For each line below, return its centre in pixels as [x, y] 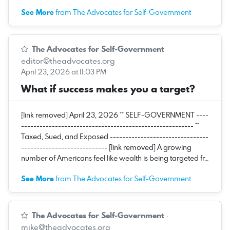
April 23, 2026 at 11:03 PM [64, 71]
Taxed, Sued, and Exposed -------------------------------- [115, 136]
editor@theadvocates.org [68, 60]
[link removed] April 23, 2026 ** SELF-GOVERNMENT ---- [115, 114]
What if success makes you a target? [108, 89]
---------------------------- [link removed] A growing [106, 147]
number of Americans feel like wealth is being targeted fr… [115, 158]
